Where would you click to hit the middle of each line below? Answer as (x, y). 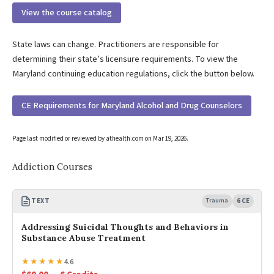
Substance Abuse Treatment (83, 238)
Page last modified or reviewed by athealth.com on (83, 138)
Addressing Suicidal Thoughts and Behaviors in (125, 227)
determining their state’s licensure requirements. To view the (125, 59)
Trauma (217, 200)
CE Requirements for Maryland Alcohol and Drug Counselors (132, 106)
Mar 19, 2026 (170, 138)
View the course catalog (67, 12)
